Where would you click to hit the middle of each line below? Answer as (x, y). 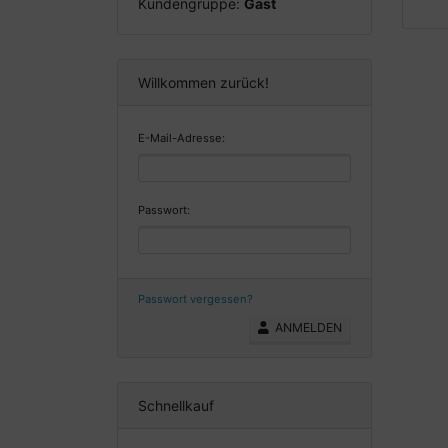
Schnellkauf (176, 406)
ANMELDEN (305, 328)
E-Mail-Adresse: (181, 137)
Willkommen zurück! (203, 82)
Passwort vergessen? (195, 299)
